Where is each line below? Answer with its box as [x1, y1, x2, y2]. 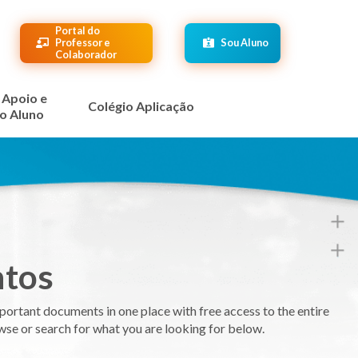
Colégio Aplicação [88, 98, 195, 113]
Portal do [55, 24, 101, 37]
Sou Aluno [221, 36, 269, 49]
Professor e [55, 36, 111, 49]
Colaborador [55, 48, 117, 61]
